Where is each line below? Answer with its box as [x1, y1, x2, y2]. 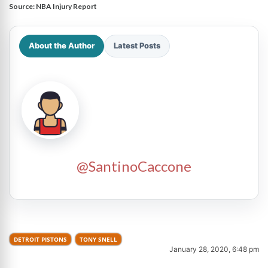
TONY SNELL [80, 234, 117, 243]
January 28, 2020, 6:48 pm [169, 244, 259, 254]
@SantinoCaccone [77, 157, 191, 175]
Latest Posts [114, 41, 160, 50]
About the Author [29, 41, 95, 50]
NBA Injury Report [36, 1, 97, 11]
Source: [9, 1, 36, 11]
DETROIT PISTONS [14, 234, 67, 243]
